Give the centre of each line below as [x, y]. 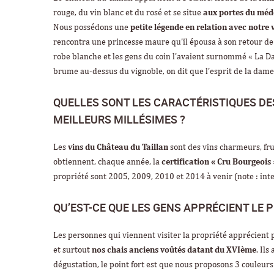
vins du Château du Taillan [118, 147]
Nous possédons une [92, 27]
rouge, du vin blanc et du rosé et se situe [128, 13]
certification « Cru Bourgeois [216, 162]
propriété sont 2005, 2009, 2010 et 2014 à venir [144, 176]
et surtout [72, 250]
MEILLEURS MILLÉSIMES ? [119, 119]
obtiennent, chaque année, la [107, 162]
